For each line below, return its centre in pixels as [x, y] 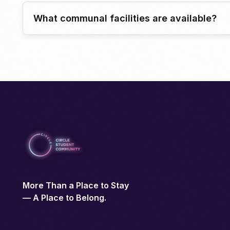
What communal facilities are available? [125, 18]
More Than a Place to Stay [75, 185]
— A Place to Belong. [64, 197]
